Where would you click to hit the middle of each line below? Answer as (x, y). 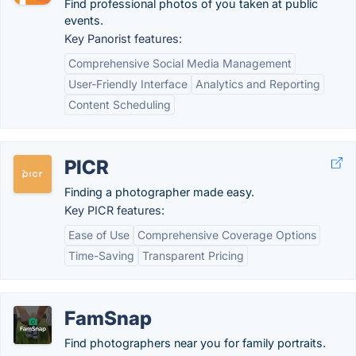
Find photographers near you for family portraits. (195, 343)
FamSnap (108, 318)
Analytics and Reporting (258, 84)
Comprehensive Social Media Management (180, 63)
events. (84, 20)
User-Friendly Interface (128, 84)
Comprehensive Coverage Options (227, 235)
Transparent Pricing (193, 255)
